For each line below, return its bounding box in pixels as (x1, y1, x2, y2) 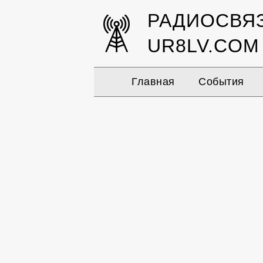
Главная (131, 76, 175, 87)
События (198, 76, 244, 87)
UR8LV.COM (147, 35, 259, 56)
